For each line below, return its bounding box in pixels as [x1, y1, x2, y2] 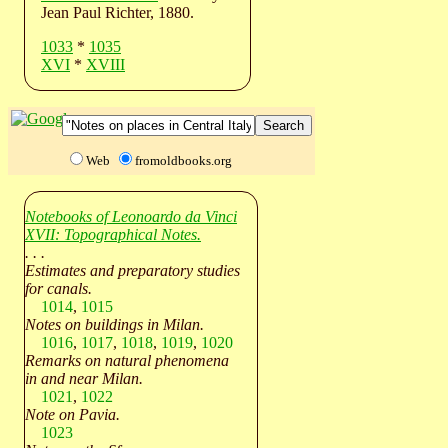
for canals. [25, 279, 92, 297]
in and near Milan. [25, 369, 143, 387]
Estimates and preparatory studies [25, 261, 240, 279]
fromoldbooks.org [135, 152, 232, 168]
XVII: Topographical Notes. [25, 225, 201, 243]
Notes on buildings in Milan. [25, 315, 204, 333]
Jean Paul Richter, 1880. [41, 3, 194, 21]
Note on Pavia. [25, 405, 120, 423]
